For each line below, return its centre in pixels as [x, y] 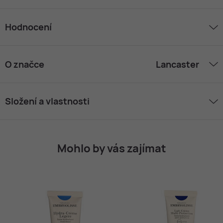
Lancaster [177, 64]
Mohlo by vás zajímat [111, 149]
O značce [25, 64]
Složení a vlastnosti [47, 101]
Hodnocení [28, 27]
